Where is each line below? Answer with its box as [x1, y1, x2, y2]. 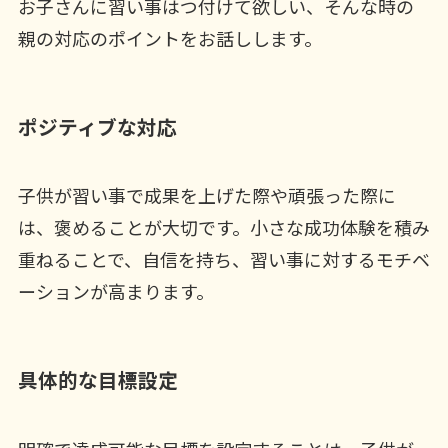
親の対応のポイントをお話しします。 [17, 24, 322, 51]
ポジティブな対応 [17, 111, 177, 141]
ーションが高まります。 [17, 278, 214, 305]
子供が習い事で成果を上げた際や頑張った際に [17, 182, 396, 209]
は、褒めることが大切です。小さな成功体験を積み [17, 214, 430, 241]
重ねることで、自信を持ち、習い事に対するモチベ [17, 246, 430, 273]
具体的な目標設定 [17, 365, 178, 395]
